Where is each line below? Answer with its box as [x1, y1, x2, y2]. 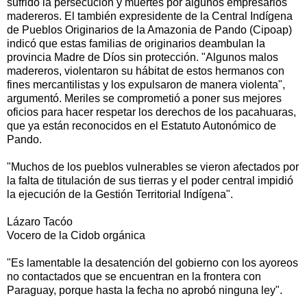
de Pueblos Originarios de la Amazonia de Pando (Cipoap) [7, 24, 292, 36]
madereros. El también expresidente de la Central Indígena [7, 10, 293, 23]
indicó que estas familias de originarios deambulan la [7, 38, 265, 50]
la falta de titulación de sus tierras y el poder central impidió [7, 175, 293, 187]
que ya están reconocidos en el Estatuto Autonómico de [7, 120, 276, 132]
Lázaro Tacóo [7, 216, 73, 228]
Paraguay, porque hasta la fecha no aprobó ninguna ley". [7, 284, 282, 297]
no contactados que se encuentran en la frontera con [7, 271, 261, 283]
